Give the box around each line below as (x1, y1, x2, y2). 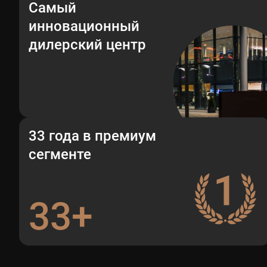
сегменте (29, 146, 91, 163)
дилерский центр (29, 36, 146, 53)
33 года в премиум (29, 128, 156, 144)
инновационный (29, 18, 139, 35)
